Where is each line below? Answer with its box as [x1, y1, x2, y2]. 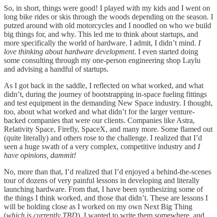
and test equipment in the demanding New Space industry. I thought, [4, 99, 213, 108]
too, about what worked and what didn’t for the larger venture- [4, 108, 195, 116]
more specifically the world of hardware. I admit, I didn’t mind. [4, 39, 198, 47]
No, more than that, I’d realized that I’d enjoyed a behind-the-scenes [4, 168, 211, 176]
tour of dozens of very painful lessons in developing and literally [4, 176, 200, 185]
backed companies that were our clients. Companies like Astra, [4, 116, 195, 125]
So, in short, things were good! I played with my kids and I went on [4, 4, 210, 13]
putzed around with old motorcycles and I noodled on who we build [4, 21, 211, 30]
